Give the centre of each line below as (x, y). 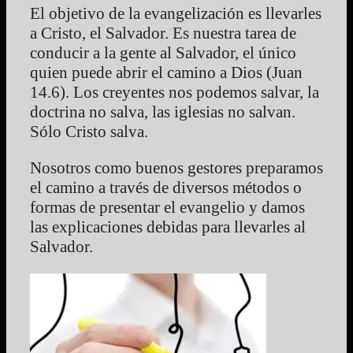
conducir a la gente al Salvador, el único (163, 52)
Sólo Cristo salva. (89, 131)
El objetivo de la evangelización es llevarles (176, 13)
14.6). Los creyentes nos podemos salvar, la (175, 92)
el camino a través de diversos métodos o (166, 187)
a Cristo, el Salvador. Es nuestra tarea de (163, 33)
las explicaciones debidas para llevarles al (168, 227)
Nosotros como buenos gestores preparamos (176, 167)
